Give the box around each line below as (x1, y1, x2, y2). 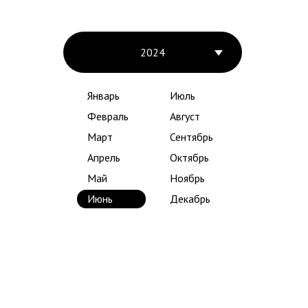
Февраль (87, 109, 129, 123)
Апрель (87, 151, 120, 164)
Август (170, 109, 200, 123)
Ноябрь (170, 171, 205, 185)
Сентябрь (170, 130, 213, 144)
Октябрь (170, 151, 209, 164)
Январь (87, 89, 120, 102)
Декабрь (170, 192, 210, 206)
